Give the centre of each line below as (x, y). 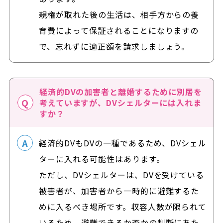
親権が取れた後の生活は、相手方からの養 (119, 14)
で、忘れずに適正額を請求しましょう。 (114, 46)
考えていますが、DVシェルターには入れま (120, 102)
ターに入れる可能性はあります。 (102, 159)
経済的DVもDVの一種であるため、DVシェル (123, 143)
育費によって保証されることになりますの (119, 30)
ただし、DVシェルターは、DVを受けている (122, 174)
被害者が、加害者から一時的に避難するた (119, 190)
